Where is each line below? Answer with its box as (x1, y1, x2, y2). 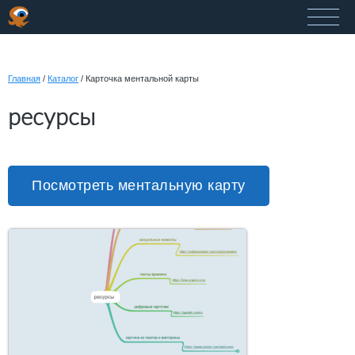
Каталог (48, 74, 78, 83)
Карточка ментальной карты (83, 74, 199, 83)
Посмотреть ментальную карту (32, 177, 246, 194)
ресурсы (8, 102, 95, 131)
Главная (8, 74, 40, 83)
